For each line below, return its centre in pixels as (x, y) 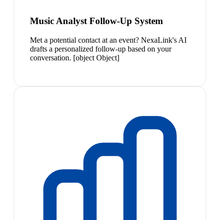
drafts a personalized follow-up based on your (101, 49)
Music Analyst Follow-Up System (96, 21)
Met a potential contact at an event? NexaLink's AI (108, 40)
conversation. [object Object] (75, 57)
